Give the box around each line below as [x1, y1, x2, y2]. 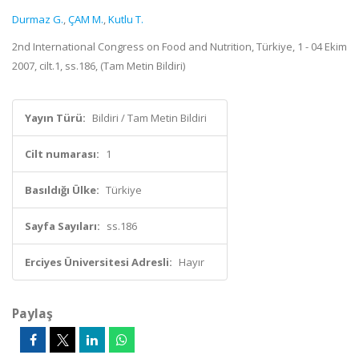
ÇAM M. [68, 12, 103, 26]
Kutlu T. [108, 12, 143, 26]
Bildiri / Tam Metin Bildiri [92, 111, 207, 125]
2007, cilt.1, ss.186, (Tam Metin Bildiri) [12, 58, 185, 73]
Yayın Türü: [25, 111, 86, 125]
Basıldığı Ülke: [25, 183, 99, 197]
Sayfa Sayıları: [25, 219, 100, 233]
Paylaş [12, 305, 53, 322]
